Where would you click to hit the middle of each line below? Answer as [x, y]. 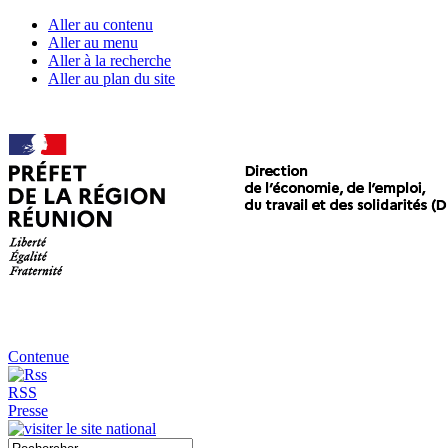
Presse [28, 410]
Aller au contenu [100, 24]
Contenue [38, 356]
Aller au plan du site [111, 78]
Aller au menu [93, 42]
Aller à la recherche [109, 60]
